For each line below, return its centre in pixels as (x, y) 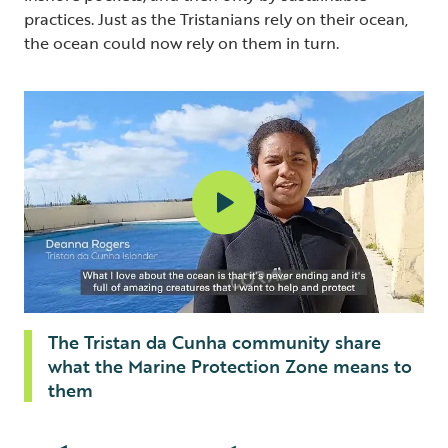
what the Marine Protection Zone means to (230, 365)
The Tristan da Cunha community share (214, 341)
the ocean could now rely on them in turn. (181, 42)
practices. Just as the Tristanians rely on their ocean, (216, 18)
